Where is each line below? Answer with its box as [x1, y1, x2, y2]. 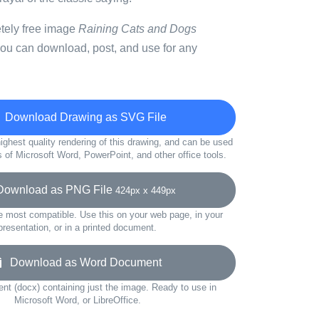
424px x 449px [115, 185, 176, 196]
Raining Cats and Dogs [78, 23, 197, 35]
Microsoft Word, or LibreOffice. [14, 295, 141, 305]
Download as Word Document [1, 256, 162, 268]
